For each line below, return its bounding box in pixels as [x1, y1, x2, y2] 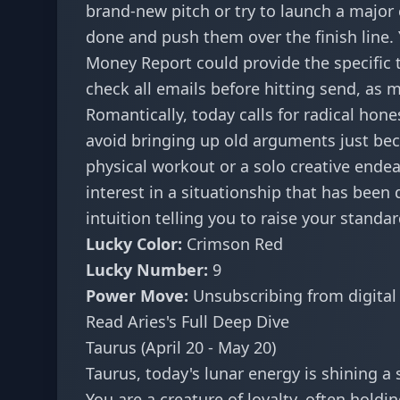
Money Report [86, 52, 192, 73]
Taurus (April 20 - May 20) [86, 337, 276, 358]
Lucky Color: [86, 233, 182, 254]
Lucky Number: [86, 259, 208, 280]
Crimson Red [182, 233, 283, 254]
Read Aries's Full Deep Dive [86, 311, 289, 332]
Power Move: [86, 285, 188, 306]
